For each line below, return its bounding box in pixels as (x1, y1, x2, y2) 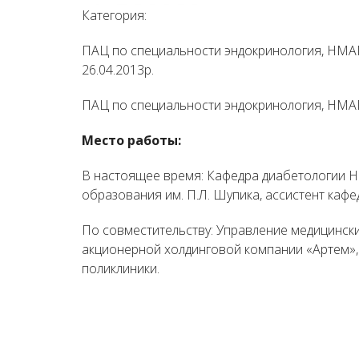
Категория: (82, 6, 147, 25)
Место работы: (82, 131, 181, 150)
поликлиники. (82, 260, 159, 278)
